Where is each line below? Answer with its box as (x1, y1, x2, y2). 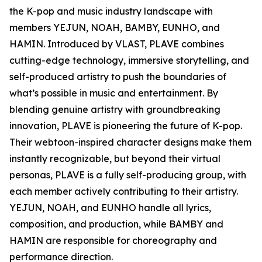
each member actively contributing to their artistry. (9, 185, 238, 197)
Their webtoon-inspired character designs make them (9, 136, 251, 148)
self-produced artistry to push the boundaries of (9, 71, 226, 82)
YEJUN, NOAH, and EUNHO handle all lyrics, (9, 202, 211, 213)
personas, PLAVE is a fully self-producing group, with (9, 169, 246, 181)
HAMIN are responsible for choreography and (9, 235, 217, 246)
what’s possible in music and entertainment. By (9, 87, 218, 99)
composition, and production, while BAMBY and (9, 218, 223, 230)
